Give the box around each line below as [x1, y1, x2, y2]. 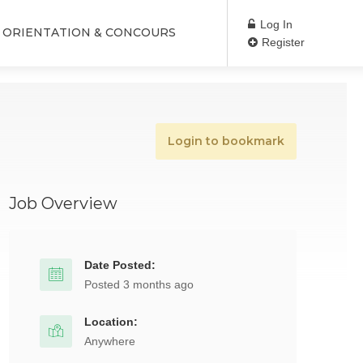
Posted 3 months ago [84, 278, 194, 291]
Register [258, 36, 305, 49]
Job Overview [9, 194, 117, 213]
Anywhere [84, 335, 135, 348]
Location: [84, 315, 138, 328]
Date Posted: [84, 258, 156, 271]
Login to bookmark [168, 134, 284, 149]
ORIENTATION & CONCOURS [2, 25, 176, 40]
